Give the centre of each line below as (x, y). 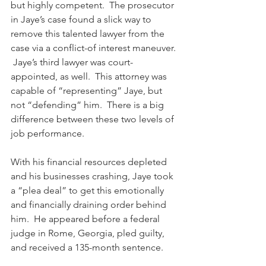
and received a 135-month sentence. (87, 247)
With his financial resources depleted (90, 162)
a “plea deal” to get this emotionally (88, 190)
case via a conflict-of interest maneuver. (94, 48)
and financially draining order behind (90, 205)
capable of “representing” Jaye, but (88, 91)
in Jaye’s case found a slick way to (82, 19)
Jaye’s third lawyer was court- (72, 62)
